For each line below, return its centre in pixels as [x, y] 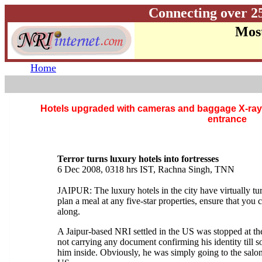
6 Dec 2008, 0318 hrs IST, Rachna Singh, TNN [146, 169]
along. [69, 211]
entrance [227, 119]
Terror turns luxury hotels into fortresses [138, 159]
